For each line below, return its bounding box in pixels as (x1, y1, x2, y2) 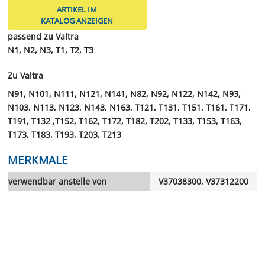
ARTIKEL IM (57, 4, 98, 15)
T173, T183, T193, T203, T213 (7, 128, 121, 140)
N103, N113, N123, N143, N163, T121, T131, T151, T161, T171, (7, 101, 251, 113)
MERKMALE (7, 151, 68, 168)
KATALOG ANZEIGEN (41, 15, 114, 26)
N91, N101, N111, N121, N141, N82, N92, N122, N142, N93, (7, 88, 241, 99)
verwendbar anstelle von (8, 175, 106, 187)
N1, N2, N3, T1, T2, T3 (7, 44, 93, 56)
